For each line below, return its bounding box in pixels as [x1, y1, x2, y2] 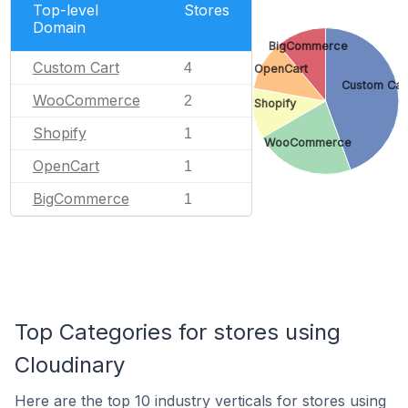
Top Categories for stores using [15, 319, 341, 345]
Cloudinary [15, 352, 125, 378]
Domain [32, 17, 86, 36]
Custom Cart [32, 57, 119, 76]
